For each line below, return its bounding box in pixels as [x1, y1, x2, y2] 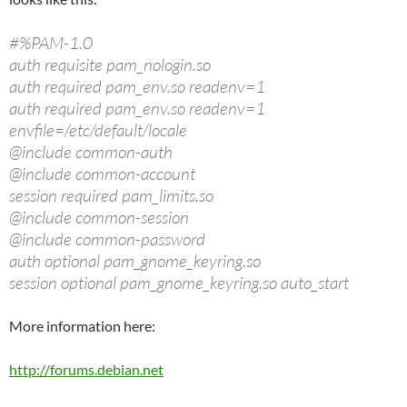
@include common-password [9, 228, 205, 250]
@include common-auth [9, 141, 173, 163]
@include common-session [9, 206, 189, 228]
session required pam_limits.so [9, 184, 213, 206]
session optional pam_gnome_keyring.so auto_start [9, 272, 349, 293]
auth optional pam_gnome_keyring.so [9, 250, 261, 272]
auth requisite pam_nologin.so [9, 54, 211, 75]
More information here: [9, 317, 155, 334]
